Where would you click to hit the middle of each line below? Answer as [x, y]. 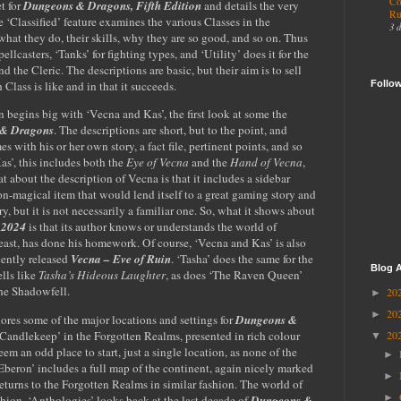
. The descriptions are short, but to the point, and [171, 130]
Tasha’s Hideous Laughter [102, 275]
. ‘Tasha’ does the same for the [242, 259]
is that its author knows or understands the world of [151, 227]
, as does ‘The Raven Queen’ [234, 275]
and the [209, 162]
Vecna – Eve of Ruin [121, 259]
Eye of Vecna [158, 162]
